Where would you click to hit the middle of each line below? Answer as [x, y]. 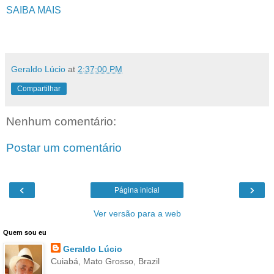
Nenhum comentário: [61, 121]
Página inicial [137, 190]
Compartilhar [39, 88]
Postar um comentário [64, 148]
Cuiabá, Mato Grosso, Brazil [105, 261]
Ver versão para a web [137, 213]
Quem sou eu [25, 232]
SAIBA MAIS [34, 10]
